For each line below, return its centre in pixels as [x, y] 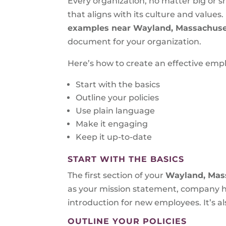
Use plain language [116, 110]
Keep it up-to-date [114, 137]
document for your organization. [135, 41]
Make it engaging [112, 124]
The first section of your [117, 175]
